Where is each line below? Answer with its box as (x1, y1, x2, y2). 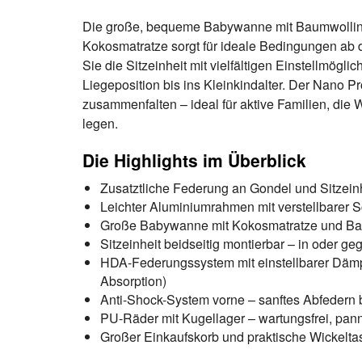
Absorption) (100, 271, 166, 290)
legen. (82, 114, 118, 133)
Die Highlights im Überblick (82, 148, 306, 172)
